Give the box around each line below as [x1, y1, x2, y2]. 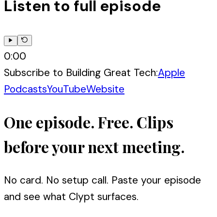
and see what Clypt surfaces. [4, 189, 139, 203]
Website [86, 82, 124, 96]
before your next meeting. [4, 136, 185, 157]
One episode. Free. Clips [4, 111, 173, 132]
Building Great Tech [66, 65, 156, 79]
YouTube [47, 82, 86, 96]
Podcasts [4, 82, 47, 96]
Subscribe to [4, 65, 66, 79]
